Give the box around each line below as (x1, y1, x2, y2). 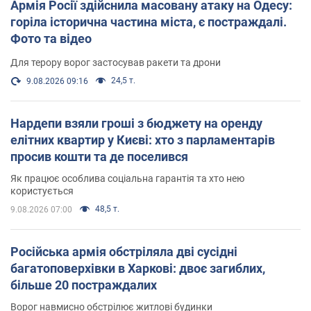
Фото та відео (10, 31, 92, 46)
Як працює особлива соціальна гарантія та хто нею (10, 172, 244, 184)
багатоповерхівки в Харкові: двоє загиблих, (10, 260, 265, 276)
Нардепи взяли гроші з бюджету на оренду (10, 115, 262, 131)
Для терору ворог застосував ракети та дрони (10, 56, 221, 68)
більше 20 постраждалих (10, 277, 157, 292)
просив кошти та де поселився (10, 149, 188, 164)
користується (10, 185, 74, 196)
